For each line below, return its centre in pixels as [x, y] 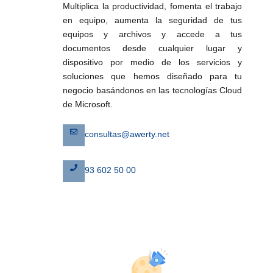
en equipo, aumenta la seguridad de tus [153, 20]
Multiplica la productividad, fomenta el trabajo [153, 6]
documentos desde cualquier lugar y [153, 48]
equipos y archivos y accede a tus [153, 34]
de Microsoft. [88, 105]
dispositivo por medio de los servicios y [153, 62]
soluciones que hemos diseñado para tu [153, 76]
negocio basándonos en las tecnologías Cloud [153, 90]
